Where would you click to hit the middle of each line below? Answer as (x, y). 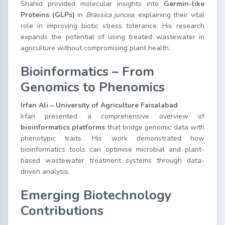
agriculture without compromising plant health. (95, 48)
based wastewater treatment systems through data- (113, 160)
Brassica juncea (110, 15)
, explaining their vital (169, 15)
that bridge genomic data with (155, 127)
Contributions (62, 210)
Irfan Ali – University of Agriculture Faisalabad (99, 105)
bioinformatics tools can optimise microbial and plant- (113, 149)
